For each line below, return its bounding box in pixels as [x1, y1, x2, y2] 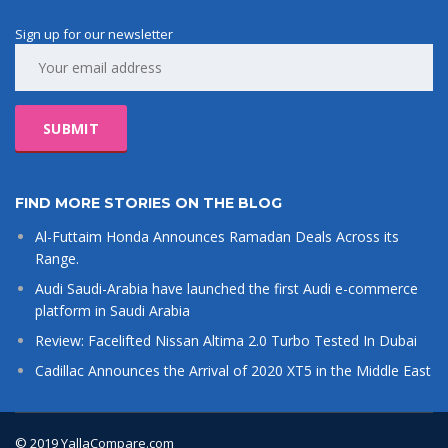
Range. [35, 249, 79, 269]
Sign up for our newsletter [15, 25, 173, 44]
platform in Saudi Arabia [35, 301, 190, 321]
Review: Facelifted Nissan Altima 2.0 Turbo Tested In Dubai [35, 331, 417, 351]
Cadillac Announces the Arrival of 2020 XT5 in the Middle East [35, 361, 431, 381]
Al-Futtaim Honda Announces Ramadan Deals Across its [35, 227, 399, 247]
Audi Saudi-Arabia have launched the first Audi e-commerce [35, 279, 418, 299]
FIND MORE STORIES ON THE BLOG [15, 194, 282, 213]
